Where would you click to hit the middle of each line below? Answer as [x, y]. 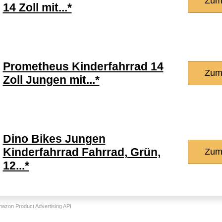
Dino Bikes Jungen [54, 139]
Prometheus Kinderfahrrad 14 [83, 66]
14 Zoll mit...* [37, 7]
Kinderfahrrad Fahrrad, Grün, [82, 152]
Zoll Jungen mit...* [51, 80]
